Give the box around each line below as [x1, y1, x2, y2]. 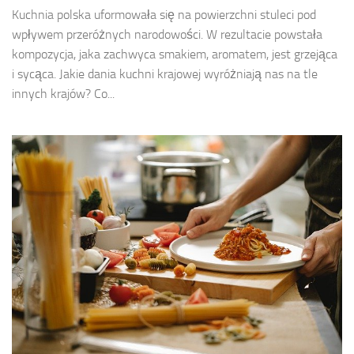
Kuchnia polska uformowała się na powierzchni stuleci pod [12, 6, 316, 22]
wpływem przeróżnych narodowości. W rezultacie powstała [12, 26, 322, 42]
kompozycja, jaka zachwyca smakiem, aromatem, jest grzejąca [12, 46, 337, 62]
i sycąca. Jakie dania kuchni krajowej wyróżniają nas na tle [12, 66, 318, 81]
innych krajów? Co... [12, 85, 115, 101]
